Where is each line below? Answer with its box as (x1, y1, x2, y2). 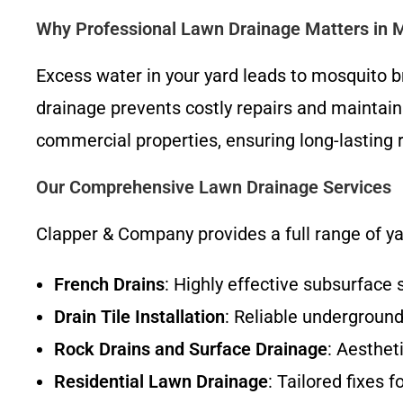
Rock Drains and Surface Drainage (54, 338, 327, 360)
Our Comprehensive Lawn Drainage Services (36, 176, 391, 198)
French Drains (54, 273, 165, 295)
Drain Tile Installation (54, 306, 225, 327)
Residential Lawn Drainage (54, 371, 268, 392)
